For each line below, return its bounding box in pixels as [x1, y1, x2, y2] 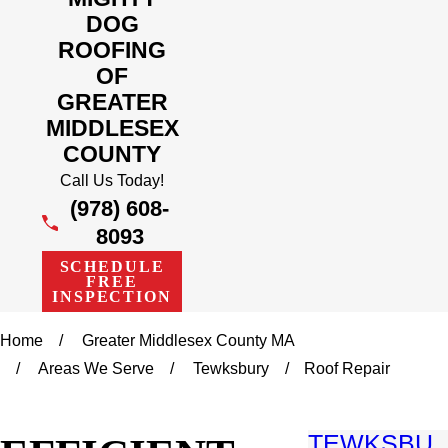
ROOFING [58, 36, 166, 63]
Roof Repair [304, 360, 391, 378]
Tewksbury [193, 360, 270, 378]
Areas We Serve [38, 360, 155, 378]
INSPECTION [52, 287, 172, 305]
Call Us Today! [60, 171, 164, 189]
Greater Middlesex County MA [82, 332, 296, 350]
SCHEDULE [59, 257, 165, 275]
